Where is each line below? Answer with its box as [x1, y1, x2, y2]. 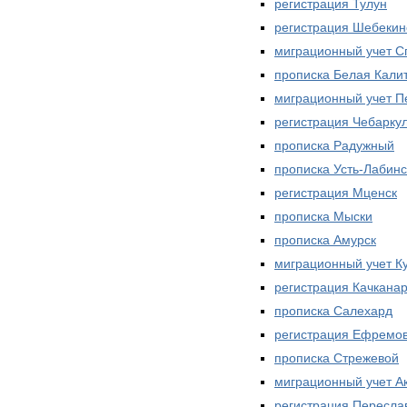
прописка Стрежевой [274, 350, 399, 365]
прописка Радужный [274, 137, 394, 153]
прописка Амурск [274, 232, 376, 247]
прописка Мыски [274, 208, 372, 223]
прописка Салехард [274, 303, 392, 318]
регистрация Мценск [274, 184, 397, 200]
